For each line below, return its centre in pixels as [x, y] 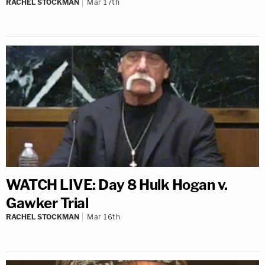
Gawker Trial [47, 203]
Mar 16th [104, 216]
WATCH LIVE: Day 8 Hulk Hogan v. [117, 185]
